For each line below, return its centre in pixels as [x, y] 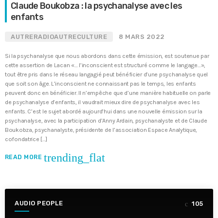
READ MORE [24, 157]
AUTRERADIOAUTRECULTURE [59, 37]
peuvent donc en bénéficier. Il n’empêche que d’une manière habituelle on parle [108, 93]
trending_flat [74, 158]
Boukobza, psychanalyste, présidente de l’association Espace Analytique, [101, 130]
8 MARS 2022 [142, 37]
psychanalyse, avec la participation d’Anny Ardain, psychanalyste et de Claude [106, 121]
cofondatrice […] [26, 139]
